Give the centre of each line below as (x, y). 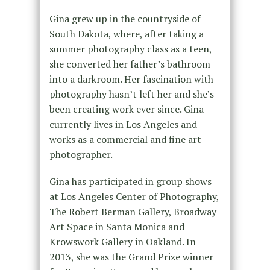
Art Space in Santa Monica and (117, 226)
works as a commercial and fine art (125, 139)
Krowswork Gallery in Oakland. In (122, 241)
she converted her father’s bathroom (130, 64)
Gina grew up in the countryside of (125, 18)
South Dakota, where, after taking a (126, 33)
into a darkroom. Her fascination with (131, 79)
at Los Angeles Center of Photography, (134, 196)
